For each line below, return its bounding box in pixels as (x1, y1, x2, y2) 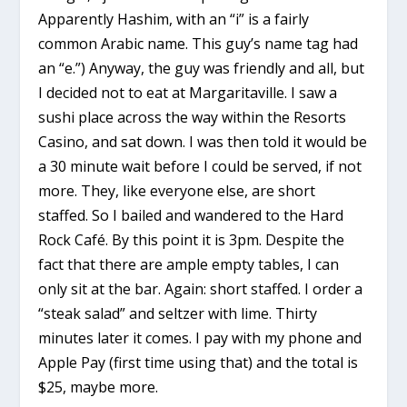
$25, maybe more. (38, 376, 159, 397)
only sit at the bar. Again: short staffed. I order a (38, 278, 363, 299)
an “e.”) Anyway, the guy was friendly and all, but (38, 57, 365, 78)
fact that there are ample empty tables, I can (38, 253, 340, 274)
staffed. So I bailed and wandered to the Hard (38, 204, 344, 225)
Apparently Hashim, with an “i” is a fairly (38, 8, 310, 29)
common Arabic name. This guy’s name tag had (38, 33, 359, 54)
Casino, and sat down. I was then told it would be (38, 131, 368, 152)
